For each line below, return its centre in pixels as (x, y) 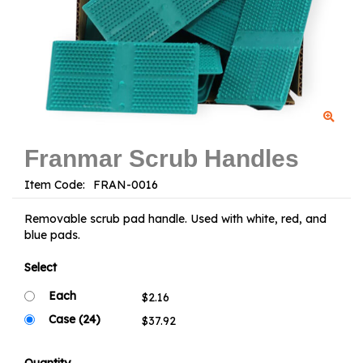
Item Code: (58, 185)
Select (41, 267)
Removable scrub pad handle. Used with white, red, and (175, 219)
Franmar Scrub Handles (162, 158)
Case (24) (75, 319)
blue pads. (52, 235)
